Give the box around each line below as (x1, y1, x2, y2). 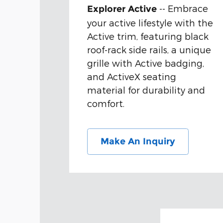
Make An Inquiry (100, 136, 175, 147)
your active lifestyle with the (87, 17, 213, 28)
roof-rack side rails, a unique (87, 44, 211, 55)
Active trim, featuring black (87, 31, 209, 42)
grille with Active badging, (87, 58, 204, 69)
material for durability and (87, 85, 205, 96)
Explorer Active (87, 3, 157, 15)
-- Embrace (156, 3, 208, 14)
